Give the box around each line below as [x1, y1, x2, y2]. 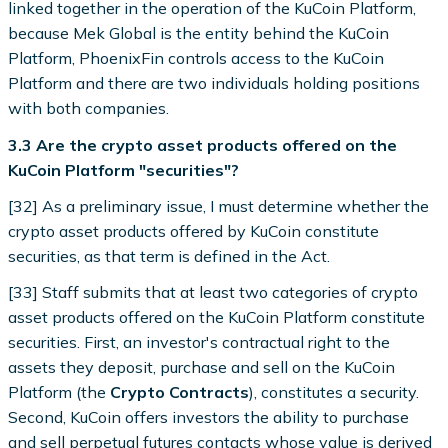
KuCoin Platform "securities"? [8, 159, 240, 180]
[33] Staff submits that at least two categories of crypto [8, 282, 419, 303]
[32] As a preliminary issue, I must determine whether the [8, 195, 430, 216]
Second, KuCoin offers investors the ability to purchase [8, 407, 410, 428]
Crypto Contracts [110, 382, 250, 403]
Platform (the [8, 382, 111, 403]
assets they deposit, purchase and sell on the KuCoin [8, 357, 396, 378]
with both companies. [8, 98, 170, 119]
